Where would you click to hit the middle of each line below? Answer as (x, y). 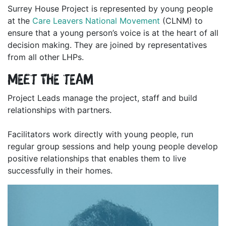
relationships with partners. (60, 110)
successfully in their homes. (60, 171)
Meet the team (50, 79)
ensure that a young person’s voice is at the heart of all (113, 33)
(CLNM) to (181, 21)
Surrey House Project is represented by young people (110, 9)
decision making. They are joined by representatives (107, 45)
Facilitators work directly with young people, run (100, 134)
